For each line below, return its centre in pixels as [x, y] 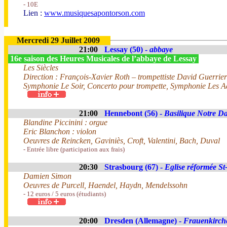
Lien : [34, 13]
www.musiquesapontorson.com [94, 13]
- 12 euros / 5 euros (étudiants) [65, 194]
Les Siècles [41, 68]
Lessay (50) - [127, 49]
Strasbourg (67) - [135, 167]
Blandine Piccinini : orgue [65, 122]
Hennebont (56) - [134, 113]
